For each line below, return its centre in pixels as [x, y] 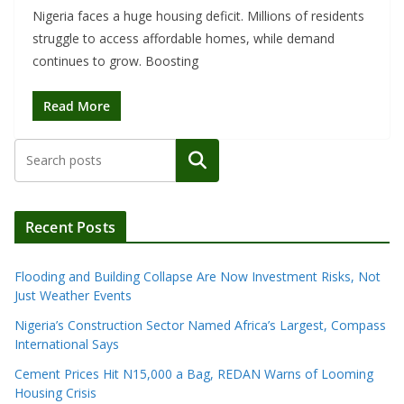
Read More [77, 106]
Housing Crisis [55, 393]
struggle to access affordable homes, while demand [184, 39]
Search [197, 161]
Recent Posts [70, 228]
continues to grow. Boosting [115, 61]
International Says [67, 344]
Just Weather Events [73, 296]
